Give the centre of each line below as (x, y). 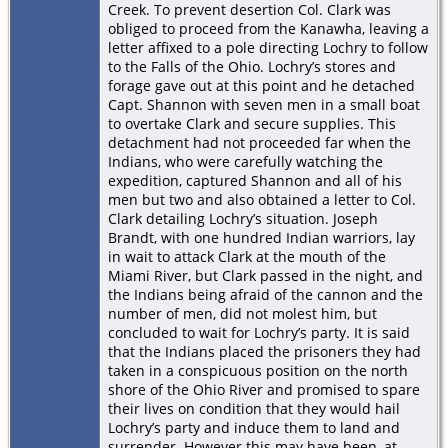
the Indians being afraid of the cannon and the (265, 294)
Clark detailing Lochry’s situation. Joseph (243, 218)
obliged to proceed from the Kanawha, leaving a (268, 28)
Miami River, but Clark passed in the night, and (265, 275)
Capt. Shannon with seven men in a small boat (264, 104)
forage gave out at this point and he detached (261, 85)
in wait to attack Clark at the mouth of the (247, 256)
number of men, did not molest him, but (242, 313)
